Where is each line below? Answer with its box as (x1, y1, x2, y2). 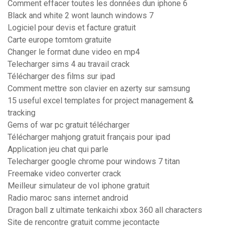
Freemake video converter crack (8, 169, 121, 179)
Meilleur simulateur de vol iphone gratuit (8, 181, 149, 191)
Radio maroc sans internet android (8, 193, 128, 203)
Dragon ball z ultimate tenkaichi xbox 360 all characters (8, 205, 202, 215)
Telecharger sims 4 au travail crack (8, 59, 130, 69)
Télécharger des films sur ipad (8, 71, 115, 82)
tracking (8, 108, 35, 118)
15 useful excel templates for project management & (8, 96, 194, 106)
